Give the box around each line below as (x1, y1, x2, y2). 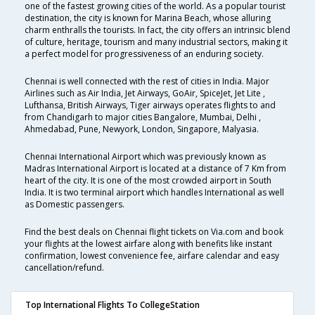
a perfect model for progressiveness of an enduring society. (25, 48, 264, 60)
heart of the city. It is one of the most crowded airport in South (25, 174, 271, 187)
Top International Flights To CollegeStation (25, 299, 200, 311)
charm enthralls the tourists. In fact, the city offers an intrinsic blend (25, 24, 290, 37)
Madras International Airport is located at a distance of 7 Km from (25, 162, 286, 175)
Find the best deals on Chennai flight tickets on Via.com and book (25, 226, 283, 238)
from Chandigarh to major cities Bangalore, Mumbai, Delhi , (25, 111, 261, 124)
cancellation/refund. (25, 262, 104, 274)
